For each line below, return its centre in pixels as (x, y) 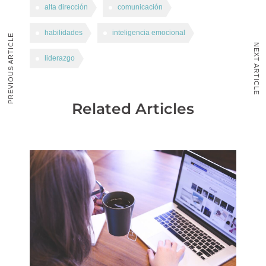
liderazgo (60, 58)
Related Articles (133, 109)
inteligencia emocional (149, 33)
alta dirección (66, 7)
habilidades (64, 33)
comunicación (140, 7)
